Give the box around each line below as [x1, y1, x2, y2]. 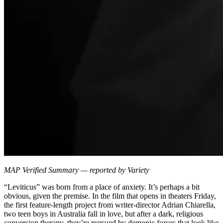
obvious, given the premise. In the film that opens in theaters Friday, [4, 191, 216, 200]
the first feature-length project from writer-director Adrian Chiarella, [4, 200, 216, 209]
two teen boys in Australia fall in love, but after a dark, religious [4, 209, 203, 218]
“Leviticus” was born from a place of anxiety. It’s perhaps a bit [4, 182, 200, 191]
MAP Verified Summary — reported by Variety [4, 165, 149, 174]
